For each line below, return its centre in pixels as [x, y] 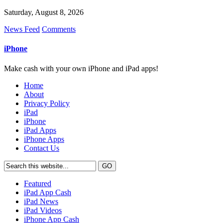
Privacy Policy [47, 103]
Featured [38, 183]
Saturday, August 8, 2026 [44, 12]
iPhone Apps [44, 139]
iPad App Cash [48, 192]
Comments [59, 29]
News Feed [22, 29]
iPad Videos [43, 210]
